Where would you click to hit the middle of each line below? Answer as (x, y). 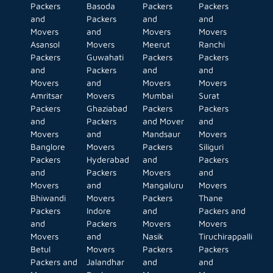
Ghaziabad (107, 108)
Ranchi (212, 44)
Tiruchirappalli (225, 236)
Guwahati (105, 57)
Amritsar (47, 96)
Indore (99, 211)
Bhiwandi (48, 198)
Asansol (45, 44)
